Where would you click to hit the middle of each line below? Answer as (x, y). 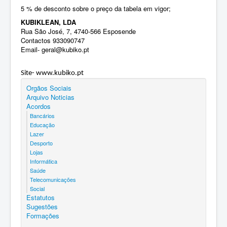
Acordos (39, 106)
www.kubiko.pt (60, 73)
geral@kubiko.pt (65, 50)
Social (37, 189)
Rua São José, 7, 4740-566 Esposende (78, 31)
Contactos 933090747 (53, 41)
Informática (44, 161)
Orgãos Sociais (49, 88)
